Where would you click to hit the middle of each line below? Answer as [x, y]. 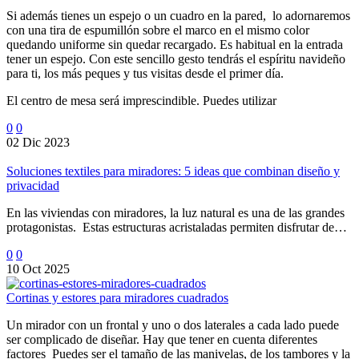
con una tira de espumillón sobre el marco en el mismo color [158, 30]
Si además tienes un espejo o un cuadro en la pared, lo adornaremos [178, 16]
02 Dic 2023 [38, 143]
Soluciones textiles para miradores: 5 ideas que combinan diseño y [173, 171]
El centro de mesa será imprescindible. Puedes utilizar [141, 101]
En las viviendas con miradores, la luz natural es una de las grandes [175, 213]
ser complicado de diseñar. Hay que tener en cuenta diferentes [162, 340]
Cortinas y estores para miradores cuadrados [117, 298]
